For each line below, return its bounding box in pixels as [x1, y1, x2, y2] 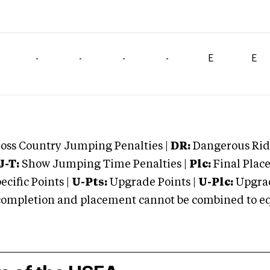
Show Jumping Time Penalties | [19, 159, 187, 170]
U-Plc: [198, 177, 233, 188]
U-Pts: [72, 177, 107, 188]
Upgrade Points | [110, 177, 198, 188]
